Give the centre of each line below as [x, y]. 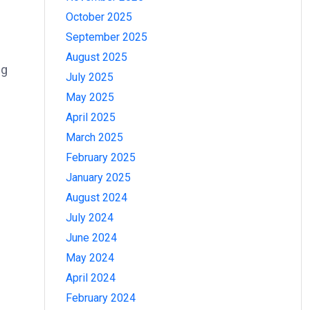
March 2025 [94, 137]
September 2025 [107, 37]
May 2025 [90, 97]
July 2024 [90, 218]
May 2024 [90, 258]
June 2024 [91, 238]
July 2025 [90, 77]
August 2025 [97, 57]
